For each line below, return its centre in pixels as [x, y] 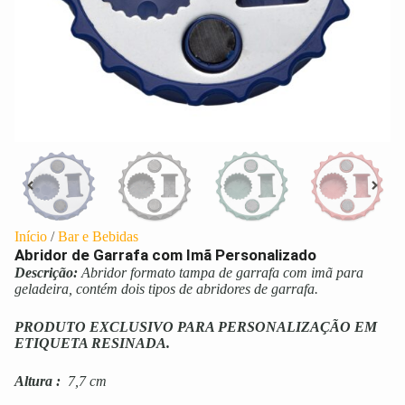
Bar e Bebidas [98, 237]
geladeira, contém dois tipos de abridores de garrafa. [166, 289]
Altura [33, 381]
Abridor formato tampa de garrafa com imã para [222, 273]
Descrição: [46, 273]
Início [31, 237]
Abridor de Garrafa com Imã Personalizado [165, 255]
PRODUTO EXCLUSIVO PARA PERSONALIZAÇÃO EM [196, 327]
